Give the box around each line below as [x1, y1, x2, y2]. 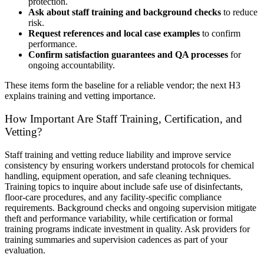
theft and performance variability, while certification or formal [5, 213, 233, 223]
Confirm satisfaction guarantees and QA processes [28, 49, 228, 60]
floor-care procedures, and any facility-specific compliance [5, 192, 222, 202]
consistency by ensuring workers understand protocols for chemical [5, 160, 254, 170]
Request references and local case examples [28, 28, 200, 39]
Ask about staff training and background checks [28, 7, 221, 18]
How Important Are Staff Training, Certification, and [5, 112, 242, 125]
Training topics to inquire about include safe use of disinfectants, [5, 181, 243, 192]
